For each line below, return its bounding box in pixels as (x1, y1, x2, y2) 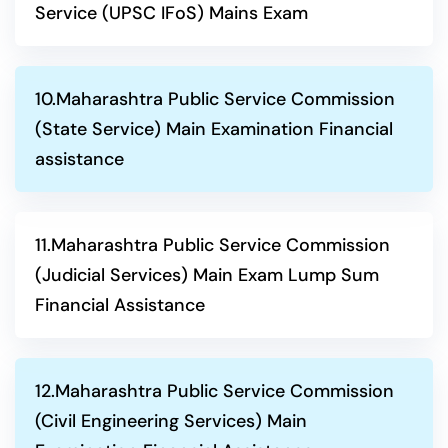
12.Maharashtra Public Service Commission (35, 379, 394, 403)
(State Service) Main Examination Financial (35, 117, 393, 141)
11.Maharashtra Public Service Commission (35, 233, 390, 257)
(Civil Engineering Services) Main (35, 409, 307, 433)
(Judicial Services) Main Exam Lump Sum (35, 263, 379, 287)
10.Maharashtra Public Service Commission (35, 87, 395, 111)
